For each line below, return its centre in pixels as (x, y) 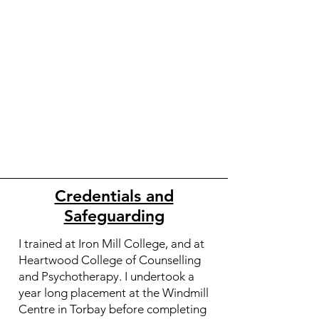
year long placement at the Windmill (114, 292)
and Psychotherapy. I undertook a (106, 276)
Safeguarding (114, 215)
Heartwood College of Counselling (110, 260)
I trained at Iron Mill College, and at (111, 243)
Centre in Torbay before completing (113, 309)
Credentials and (114, 195)
